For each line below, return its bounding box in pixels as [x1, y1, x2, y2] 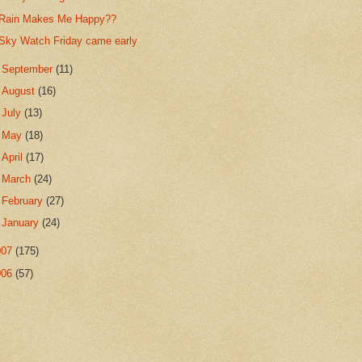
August [2, 85, 39, 98]
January [2, 217, 43, 229]
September [2, 62, 57, 75]
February [2, 195, 47, 208]
